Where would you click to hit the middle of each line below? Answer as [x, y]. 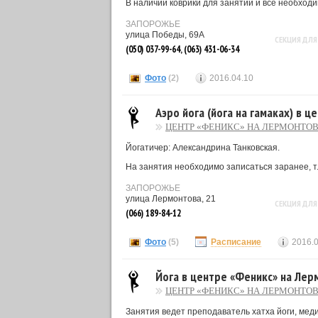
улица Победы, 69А [165, 35]
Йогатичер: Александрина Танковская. [203, 148]
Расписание [236, 242]
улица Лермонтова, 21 [171, 199]
